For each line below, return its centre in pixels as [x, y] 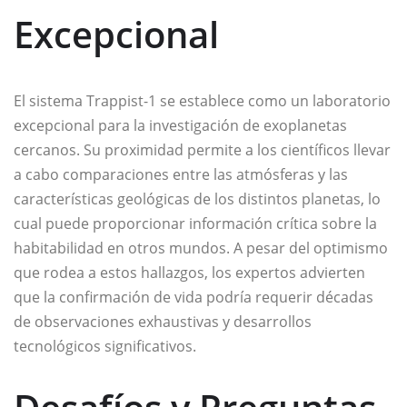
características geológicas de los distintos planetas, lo [197, 199]
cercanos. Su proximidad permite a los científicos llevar [202, 150]
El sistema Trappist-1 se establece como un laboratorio [202, 101]
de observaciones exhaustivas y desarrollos [163, 322]
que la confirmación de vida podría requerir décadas [194, 298]
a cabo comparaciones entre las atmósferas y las [181, 175]
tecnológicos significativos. [105, 347]
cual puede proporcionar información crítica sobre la [195, 224]
